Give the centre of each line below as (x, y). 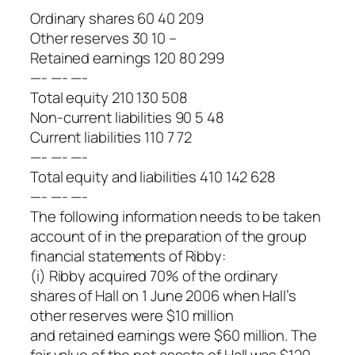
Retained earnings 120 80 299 (128, 57)
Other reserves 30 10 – (103, 38)
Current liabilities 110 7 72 (111, 137)
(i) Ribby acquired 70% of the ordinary (155, 275)
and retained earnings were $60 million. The (174, 335)
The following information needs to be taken (176, 216)
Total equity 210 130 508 (109, 97)
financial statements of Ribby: (128, 256)
